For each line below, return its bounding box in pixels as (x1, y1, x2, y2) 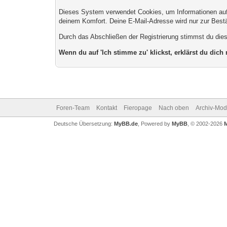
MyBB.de (113, 121, 138, 127)
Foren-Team (56, 104, 90, 111)
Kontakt (96, 104, 117, 111)
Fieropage (123, 104, 152, 111)
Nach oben (158, 104, 189, 111)
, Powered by (137, 121, 172, 127)
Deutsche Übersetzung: (53, 121, 114, 127)
